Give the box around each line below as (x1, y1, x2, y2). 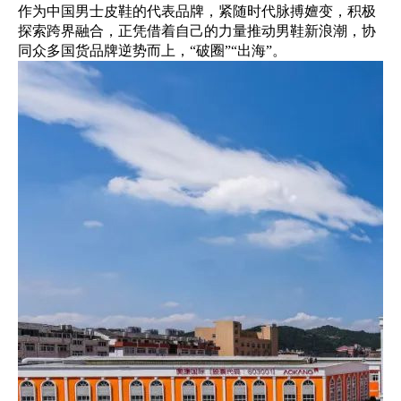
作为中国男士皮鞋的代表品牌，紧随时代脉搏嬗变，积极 (18, 4, 376, 20)
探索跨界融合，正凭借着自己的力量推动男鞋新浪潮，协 (18, 23, 376, 39)
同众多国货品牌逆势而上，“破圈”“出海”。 (18, 43, 286, 59)
